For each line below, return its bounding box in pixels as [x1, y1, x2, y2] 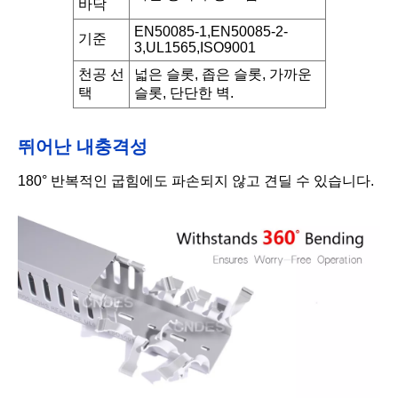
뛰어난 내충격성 [18, 137, 147, 157]
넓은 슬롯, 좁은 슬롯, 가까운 [133, 67, 312, 83]
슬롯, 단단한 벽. [133, 85, 234, 101]
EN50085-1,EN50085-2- [133, 24, 288, 40]
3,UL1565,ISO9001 [133, 40, 256, 56]
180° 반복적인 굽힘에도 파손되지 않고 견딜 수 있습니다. [18, 173, 374, 189]
